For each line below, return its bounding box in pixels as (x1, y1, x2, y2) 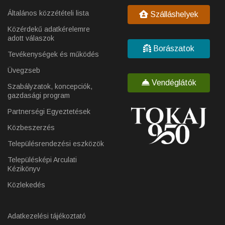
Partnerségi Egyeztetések (8, 107, 90, 116)
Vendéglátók (149, 78, 196, 87)
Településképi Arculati (8, 156, 77, 164)
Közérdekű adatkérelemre (8, 25, 90, 33)
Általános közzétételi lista (8, 9, 89, 17)
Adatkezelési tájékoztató (8, 212, 86, 220)
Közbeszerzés (8, 124, 55, 132)
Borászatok (151, 44, 194, 53)
